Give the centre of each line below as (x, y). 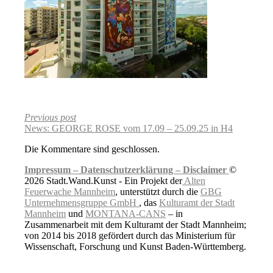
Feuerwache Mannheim (70, 192)
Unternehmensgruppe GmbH (82, 203)
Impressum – (52, 170)
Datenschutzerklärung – (132, 170)
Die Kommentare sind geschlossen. (92, 149)
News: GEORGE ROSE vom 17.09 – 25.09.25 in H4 (129, 129)
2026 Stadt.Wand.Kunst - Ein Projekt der (103, 181)
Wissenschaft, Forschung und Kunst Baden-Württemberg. (135, 247)
